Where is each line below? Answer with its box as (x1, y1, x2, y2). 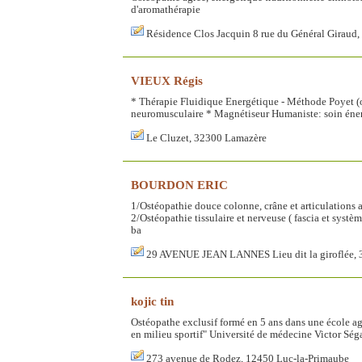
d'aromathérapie (131, 3, 200, 15)
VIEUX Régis (131, 73, 203, 87)
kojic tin (131, 293, 174, 308)
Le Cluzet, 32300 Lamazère (146, 132, 267, 144)
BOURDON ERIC (131, 177, 228, 192)
